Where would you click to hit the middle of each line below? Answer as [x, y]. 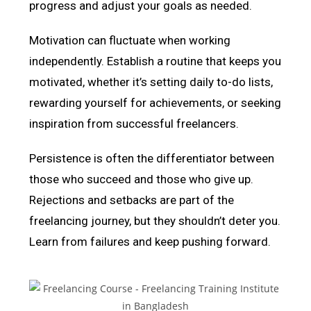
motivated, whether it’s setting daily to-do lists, [151, 82]
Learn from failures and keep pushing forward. [150, 241]
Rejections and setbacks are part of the [132, 200]
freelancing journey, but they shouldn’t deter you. [155, 220]
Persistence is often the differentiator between [152, 158]
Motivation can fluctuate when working [130, 40]
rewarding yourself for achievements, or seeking [155, 102]
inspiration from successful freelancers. [134, 123]
